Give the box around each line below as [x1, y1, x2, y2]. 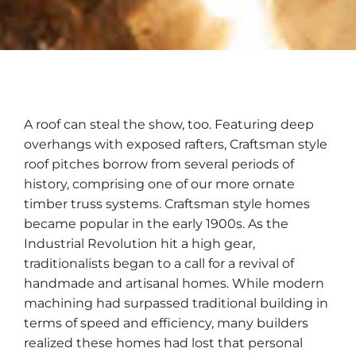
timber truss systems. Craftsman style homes [24, 195, 310, 211]
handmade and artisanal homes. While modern [24, 275, 324, 291]
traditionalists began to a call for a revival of [24, 255, 294, 271]
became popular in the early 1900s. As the [24, 215, 288, 231]
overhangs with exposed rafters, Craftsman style [24, 136, 327, 152]
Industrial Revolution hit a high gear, [24, 235, 255, 251]
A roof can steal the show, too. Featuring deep [24, 116, 314, 132]
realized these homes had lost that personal [24, 335, 303, 350]
